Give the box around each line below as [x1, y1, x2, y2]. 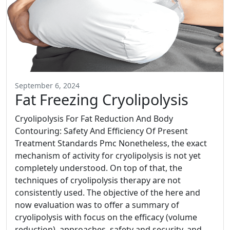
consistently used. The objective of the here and [15, 187, 200, 198]
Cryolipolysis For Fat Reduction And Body [15, 113, 173, 124]
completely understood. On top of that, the [15, 162, 182, 174]
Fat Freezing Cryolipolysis [15, 89, 188, 109]
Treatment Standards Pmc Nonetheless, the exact [15, 138, 207, 149]
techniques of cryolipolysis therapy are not [15, 175, 181, 186]
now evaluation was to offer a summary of [15, 199, 179, 210]
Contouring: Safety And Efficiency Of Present [15, 125, 188, 137]
